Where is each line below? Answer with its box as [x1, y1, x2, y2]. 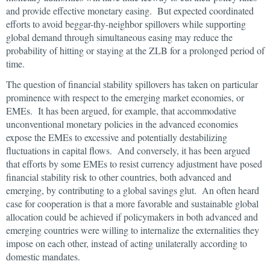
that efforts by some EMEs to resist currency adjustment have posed [6, 157, 262, 170]
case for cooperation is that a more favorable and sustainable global [6, 197, 259, 210]
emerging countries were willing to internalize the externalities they [6, 224, 259, 236]
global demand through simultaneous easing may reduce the [6, 31, 233, 43]
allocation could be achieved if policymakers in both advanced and [6, 210, 258, 223]
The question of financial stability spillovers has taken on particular [6, 78, 258, 90]
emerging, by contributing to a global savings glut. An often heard [6, 184, 259, 196]
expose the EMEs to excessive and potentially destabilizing [6, 131, 227, 143]
